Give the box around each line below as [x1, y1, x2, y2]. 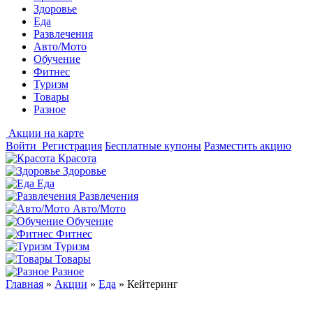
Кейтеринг [127, 278, 178, 290]
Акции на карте [8, 127, 84, 139]
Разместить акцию [204, 140, 291, 152]
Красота [58, 152, 96, 164]
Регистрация [42, 140, 102, 152]
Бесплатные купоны [105, 140, 201, 152]
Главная [6, 278, 43, 290]
